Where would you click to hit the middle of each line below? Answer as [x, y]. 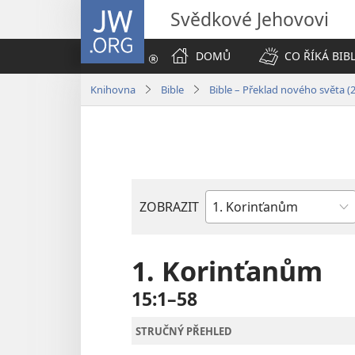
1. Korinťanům [227, 271]
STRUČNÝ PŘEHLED [184, 331]
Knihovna [113, 89]
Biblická [228, 219]
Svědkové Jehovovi [250, 19]
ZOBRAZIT [169, 207]
